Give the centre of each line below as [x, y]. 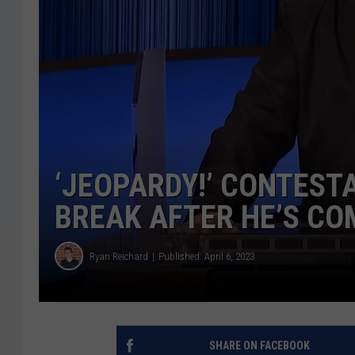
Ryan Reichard [119, 256]
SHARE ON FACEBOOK [259, 346]
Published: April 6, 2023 [206, 256]
